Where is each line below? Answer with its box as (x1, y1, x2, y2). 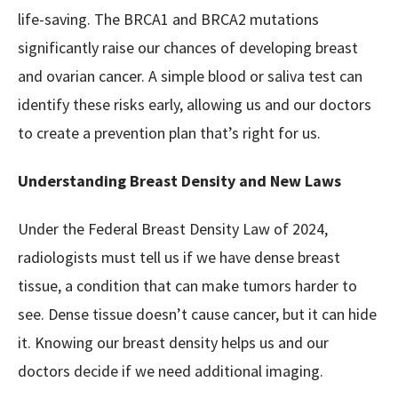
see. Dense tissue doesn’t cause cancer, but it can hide (18, 304, 377, 324)
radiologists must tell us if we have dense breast (18, 247, 340, 267)
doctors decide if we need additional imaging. (18, 361, 323, 381)
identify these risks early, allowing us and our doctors (18, 94, 371, 115)
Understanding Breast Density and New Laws (18, 171, 341, 191)
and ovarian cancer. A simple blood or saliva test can (18, 66, 362, 86)
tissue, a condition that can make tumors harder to (18, 275, 357, 296)
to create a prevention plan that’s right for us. (18, 123, 321, 143)
